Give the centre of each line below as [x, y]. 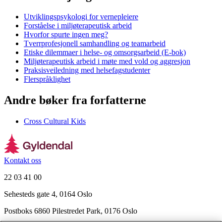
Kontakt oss [23, 160]
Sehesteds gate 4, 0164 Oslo [48, 194]
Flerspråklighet [47, 79]
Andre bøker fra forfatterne [75, 100]
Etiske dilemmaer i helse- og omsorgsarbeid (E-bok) [105, 52]
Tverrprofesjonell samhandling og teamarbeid [95, 43]
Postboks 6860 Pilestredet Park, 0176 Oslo [71, 211]
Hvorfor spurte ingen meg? [66, 34]
